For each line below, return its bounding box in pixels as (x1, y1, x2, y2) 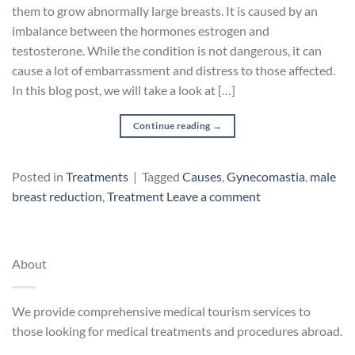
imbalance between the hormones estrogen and (12, 23, 269, 39)
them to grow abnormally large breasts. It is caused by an (12, 3, 318, 19)
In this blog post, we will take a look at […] (12, 82, 235, 98)
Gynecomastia (227, 169, 305, 185)
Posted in (12, 169, 66, 185)
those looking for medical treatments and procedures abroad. (12, 323, 342, 339)
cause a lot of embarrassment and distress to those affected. (12, 63, 335, 78)
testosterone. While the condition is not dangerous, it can (12, 43, 322, 59)
